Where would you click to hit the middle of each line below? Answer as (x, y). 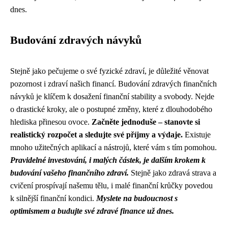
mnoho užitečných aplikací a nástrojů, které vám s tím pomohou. (113, 147)
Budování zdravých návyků (76, 40)
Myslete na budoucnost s (137, 198)
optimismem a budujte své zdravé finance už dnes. (92, 211)
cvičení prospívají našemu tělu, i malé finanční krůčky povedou (111, 186)
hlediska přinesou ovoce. (51, 122)
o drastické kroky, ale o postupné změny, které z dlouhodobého (111, 109)
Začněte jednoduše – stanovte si (146, 122)
